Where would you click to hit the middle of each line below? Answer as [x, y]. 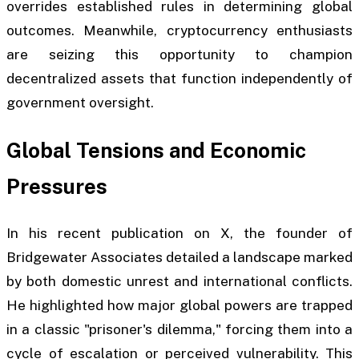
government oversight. [80, 103]
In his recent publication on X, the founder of [179, 234]
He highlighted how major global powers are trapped [179, 306]
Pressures [57, 186]
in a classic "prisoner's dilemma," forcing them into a [179, 330]
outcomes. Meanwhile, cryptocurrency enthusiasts [179, 31]
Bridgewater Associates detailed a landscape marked [179, 258]
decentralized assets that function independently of [179, 79]
